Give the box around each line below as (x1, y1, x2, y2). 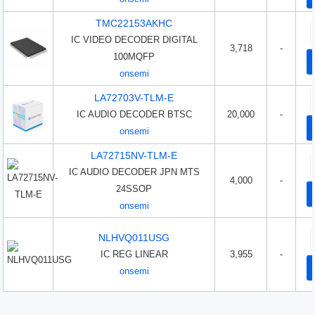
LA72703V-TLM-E (94, 92, 174, 103)
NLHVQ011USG (98, 232, 170, 243)
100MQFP (113, 51, 155, 62)
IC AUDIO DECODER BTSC (76, 109, 192, 120)
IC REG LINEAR (100, 249, 168, 259)
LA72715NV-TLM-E (91, 150, 178, 161)
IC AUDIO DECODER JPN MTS (68, 167, 200, 177)
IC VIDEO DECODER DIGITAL (70, 34, 198, 45)
